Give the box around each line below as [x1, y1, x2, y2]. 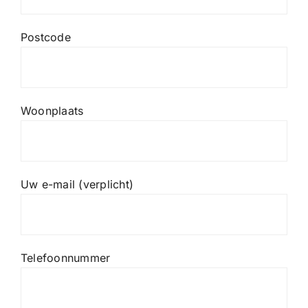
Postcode [20, 30, 71, 44]
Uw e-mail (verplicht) [20, 177, 134, 191]
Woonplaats [20, 103, 84, 118]
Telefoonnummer [20, 250, 111, 265]
